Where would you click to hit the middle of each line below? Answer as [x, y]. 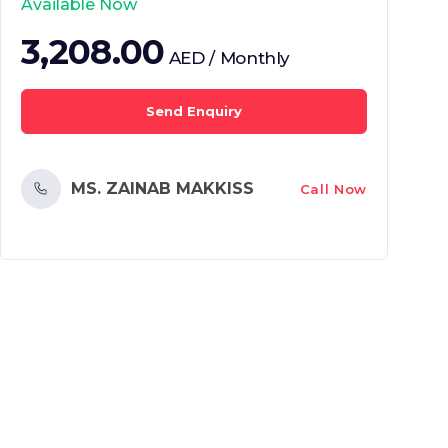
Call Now [333, 188]
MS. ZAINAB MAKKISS [162, 188]
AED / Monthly [229, 58]
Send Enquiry [194, 111]
